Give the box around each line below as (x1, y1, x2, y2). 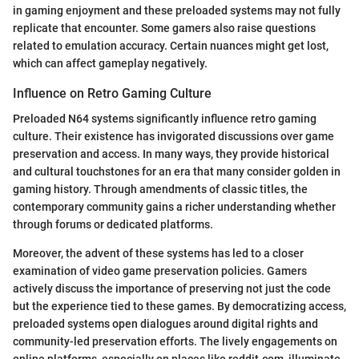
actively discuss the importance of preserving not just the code (13, 282, 331, 296)
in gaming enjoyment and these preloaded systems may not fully (13, 4, 341, 18)
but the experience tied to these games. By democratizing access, (13, 300, 346, 313)
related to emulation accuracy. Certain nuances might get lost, (13, 39, 329, 53)
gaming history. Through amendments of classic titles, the (13, 183, 308, 196)
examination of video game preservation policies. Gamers (13, 264, 307, 278)
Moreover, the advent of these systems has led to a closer (13, 247, 304, 260)
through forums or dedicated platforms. (13, 218, 213, 232)
